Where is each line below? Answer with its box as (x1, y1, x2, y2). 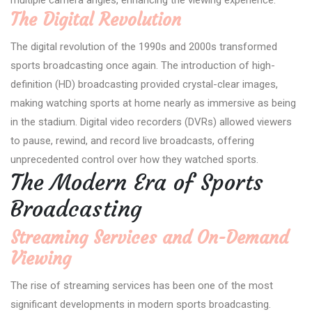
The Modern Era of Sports (10, 168, 263, 196)
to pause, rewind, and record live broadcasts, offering (10, 134, 254, 147)
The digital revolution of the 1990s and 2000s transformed (10, 40, 277, 53)
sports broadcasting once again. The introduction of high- (10, 58, 275, 72)
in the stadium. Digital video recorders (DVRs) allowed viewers (10, 115, 292, 128)
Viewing (10, 247, 71, 270)
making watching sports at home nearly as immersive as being (10, 96, 296, 109)
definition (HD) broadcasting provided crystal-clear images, (10, 77, 278, 91)
